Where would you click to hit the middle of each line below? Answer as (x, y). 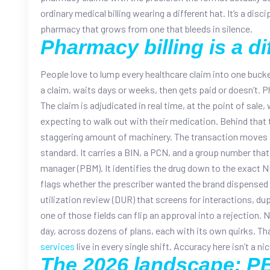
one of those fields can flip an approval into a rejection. (151, 215)
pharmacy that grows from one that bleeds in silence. (146, 28)
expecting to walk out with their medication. (129, 121)
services (58, 246)
